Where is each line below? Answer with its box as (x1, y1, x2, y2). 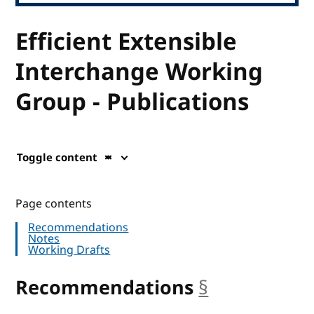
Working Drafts (28, 241, 111, 259)
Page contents (15, 195, 93, 212)
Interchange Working (15, 55, 264, 89)
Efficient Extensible (15, 25, 238, 59)
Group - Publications (15, 85, 250, 119)
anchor (208, 273, 271, 302)
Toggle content (17, 149, 98, 165)
